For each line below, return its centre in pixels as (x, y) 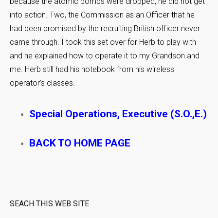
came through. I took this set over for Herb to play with (103, 42)
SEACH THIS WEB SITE (49, 203)
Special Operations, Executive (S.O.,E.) (118, 114)
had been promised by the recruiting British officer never (105, 28)
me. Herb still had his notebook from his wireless (92, 69)
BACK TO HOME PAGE (80, 143)
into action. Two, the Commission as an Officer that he (102, 15)
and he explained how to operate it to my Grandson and (105, 55)
